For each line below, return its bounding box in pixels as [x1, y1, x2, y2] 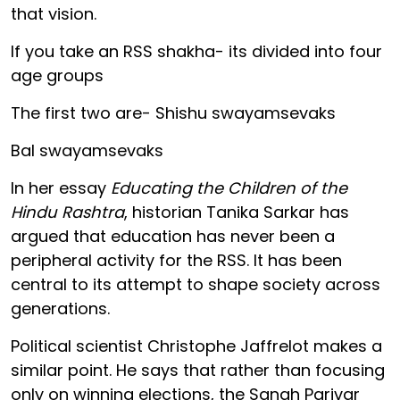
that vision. [11, 2, 96, 25]
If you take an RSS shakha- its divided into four [11, 39, 382, 62]
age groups [11, 63, 104, 87]
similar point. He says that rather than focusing [11, 358, 385, 381]
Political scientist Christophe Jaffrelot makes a [11, 334, 382, 357]
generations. [11, 296, 110, 320]
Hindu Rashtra [11, 200, 124, 223]
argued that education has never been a [11, 224, 335, 247]
